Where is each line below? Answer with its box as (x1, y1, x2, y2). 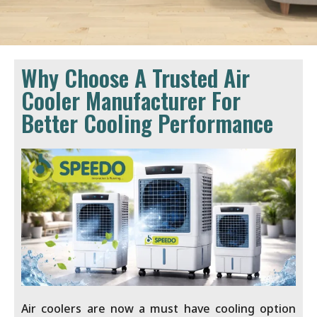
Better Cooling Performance (21, 106, 273, 140)
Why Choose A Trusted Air (21, 61, 250, 95)
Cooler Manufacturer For (21, 83, 241, 117)
